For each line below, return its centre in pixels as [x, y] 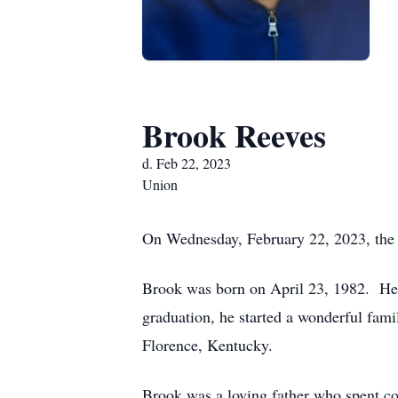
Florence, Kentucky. [207, 345]
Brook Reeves [234, 135]
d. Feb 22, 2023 [187, 163]
